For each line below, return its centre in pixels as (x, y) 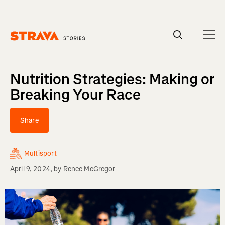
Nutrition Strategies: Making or (112, 79)
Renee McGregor (89, 169)
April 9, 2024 (30, 169)
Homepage (27, 45)
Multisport (41, 153)
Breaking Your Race (75, 95)
